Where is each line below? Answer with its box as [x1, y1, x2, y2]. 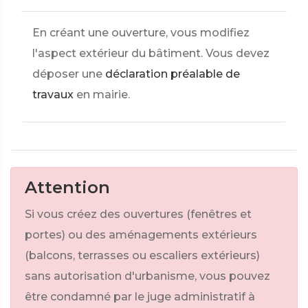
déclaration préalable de [105, 67, 240, 80]
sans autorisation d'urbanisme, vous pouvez [25, 269, 270, 283]
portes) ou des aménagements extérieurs [25, 228, 257, 241]
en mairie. [76, 88, 130, 101]
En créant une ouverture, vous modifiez [32, 26, 250, 39]
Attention [25, 177, 110, 197]
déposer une [32, 67, 102, 80]
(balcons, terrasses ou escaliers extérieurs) [25, 249, 260, 262]
